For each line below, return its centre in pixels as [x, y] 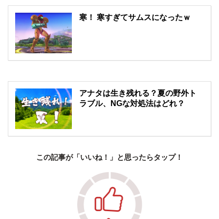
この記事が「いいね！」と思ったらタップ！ [109, 157]
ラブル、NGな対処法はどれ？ [132, 104]
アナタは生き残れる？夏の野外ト [138, 93]
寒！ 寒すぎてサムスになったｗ [135, 18]
